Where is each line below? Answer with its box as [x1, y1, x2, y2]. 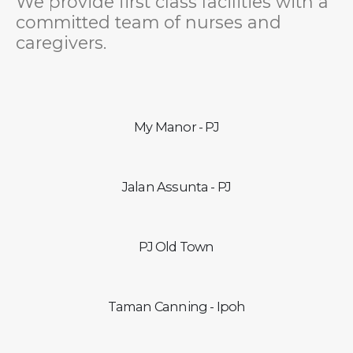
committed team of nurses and [16, 12, 281, 32]
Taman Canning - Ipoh [107, 298, 246, 314]
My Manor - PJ [134, 118, 219, 135]
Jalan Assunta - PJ [121, 178, 232, 195]
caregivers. [16, 32, 106, 53]
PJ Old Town [139, 238, 214, 255]
